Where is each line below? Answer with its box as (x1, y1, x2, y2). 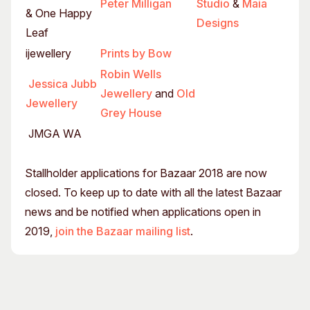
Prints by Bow (100, 46, 172, 60)
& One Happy (26, 6, 92, 20)
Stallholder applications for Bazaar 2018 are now (25, 166, 267, 180)
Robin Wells (100, 67, 161, 81)
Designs (197, 16, 239, 30)
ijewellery (26, 46, 71, 60)
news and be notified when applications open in (25, 205, 261, 219)
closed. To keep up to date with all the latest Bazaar (25, 185, 282, 199)
